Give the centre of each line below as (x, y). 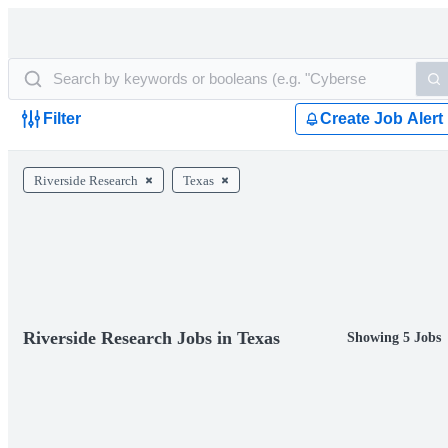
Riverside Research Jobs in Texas (151, 338)
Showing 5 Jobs (394, 337)
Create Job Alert (381, 118)
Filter (62, 118)
